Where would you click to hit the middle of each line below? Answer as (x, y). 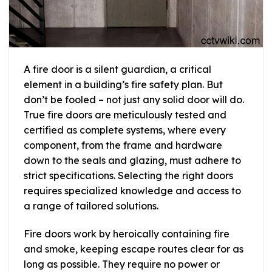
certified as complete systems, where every (125, 130)
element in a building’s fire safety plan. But (123, 85)
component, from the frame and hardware (123, 145)
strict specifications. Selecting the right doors (128, 176)
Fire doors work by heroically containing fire (127, 234)
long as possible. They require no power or (122, 264)
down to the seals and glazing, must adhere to (132, 161)
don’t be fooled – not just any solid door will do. (134, 100)
